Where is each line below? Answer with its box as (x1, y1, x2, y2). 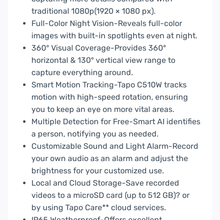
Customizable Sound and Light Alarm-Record (31, 141, 198, 151)
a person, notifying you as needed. (31, 129, 159, 138)
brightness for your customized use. (31, 165, 164, 175)
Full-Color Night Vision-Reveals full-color (31, 18, 182, 28)
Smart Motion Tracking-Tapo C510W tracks (31, 80, 187, 89)
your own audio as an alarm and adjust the (31, 153, 188, 163)
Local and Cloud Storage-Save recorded (31, 178, 179, 188)
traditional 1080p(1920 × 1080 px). (31, 6, 156, 16)
